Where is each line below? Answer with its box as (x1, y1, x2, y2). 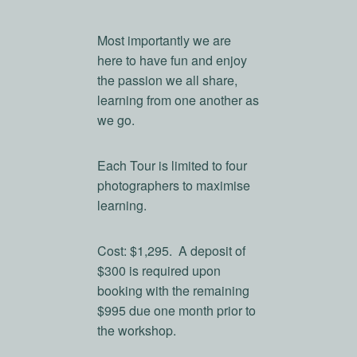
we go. (97, 110, 135, 129)
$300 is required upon (97, 261, 222, 280)
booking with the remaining (97, 280, 250, 300)
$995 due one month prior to (97, 300, 257, 320)
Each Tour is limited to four (97, 155, 248, 175)
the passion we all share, (97, 70, 238, 89)
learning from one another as (97, 90, 260, 109)
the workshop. (97, 320, 177, 339)
